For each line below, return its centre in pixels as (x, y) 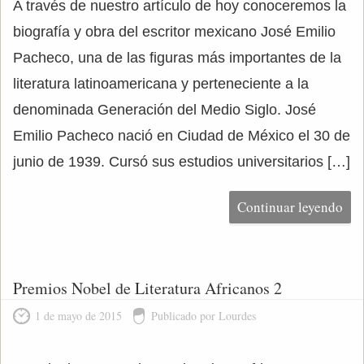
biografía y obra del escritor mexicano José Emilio (174, 32)
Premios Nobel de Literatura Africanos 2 (147, 288)
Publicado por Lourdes (204, 316)
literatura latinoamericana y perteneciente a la (161, 84)
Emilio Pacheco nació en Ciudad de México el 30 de (182, 136)
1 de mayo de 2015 (78, 316)
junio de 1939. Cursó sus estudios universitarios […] (182, 162)
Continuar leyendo (290, 207)
